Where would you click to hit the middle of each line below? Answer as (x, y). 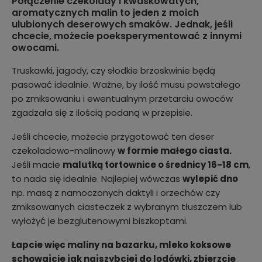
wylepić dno (210, 179)
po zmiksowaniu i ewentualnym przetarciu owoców (122, 99)
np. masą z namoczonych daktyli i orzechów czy (116, 193)
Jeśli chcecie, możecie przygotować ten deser (113, 137)
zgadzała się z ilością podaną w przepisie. (102, 113)
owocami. (35, 48)
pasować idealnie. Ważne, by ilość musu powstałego (126, 85)
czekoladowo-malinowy (65, 151)
